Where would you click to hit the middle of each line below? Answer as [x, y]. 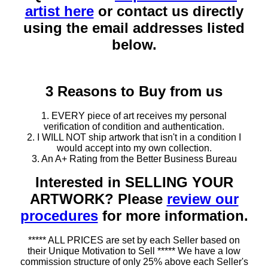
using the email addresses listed [134, 28]
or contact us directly [168, 11]
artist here [59, 11]
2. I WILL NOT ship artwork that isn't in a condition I [134, 137]
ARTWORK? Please [98, 199]
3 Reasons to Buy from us [134, 91]
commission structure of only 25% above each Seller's [134, 261]
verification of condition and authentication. [134, 126]
